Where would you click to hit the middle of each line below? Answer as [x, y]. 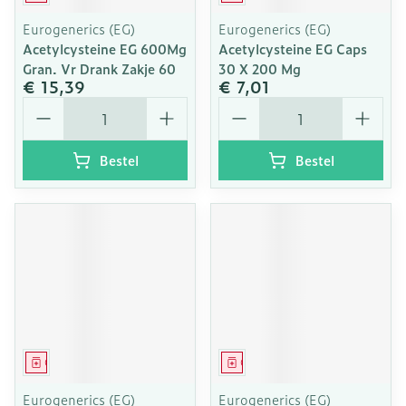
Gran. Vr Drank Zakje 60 [99, 68]
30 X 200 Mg [260, 68]
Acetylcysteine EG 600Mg [105, 48]
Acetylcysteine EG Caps [293, 48]
